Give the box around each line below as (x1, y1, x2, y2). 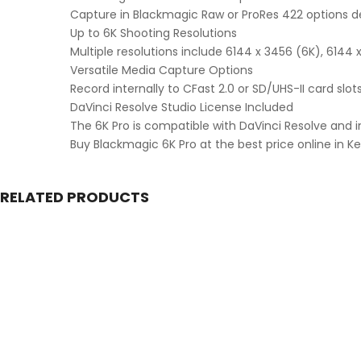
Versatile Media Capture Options (70, 62, 253, 79)
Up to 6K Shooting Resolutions (70, 25, 237, 42)
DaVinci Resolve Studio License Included (70, 99, 293, 116)
